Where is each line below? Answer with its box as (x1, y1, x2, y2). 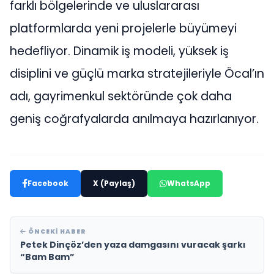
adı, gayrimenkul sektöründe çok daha (10, 88, 232, 105)
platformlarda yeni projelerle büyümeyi (10, 20, 237, 37)
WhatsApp (167, 178, 210, 189)
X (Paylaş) (93, 178, 135, 189)
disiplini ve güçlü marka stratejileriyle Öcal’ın (10, 65, 264, 83)
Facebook (28, 178, 68, 189)
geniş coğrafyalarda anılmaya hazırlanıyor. (10, 111, 259, 128)
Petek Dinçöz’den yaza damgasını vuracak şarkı (20, 239, 246, 251)
